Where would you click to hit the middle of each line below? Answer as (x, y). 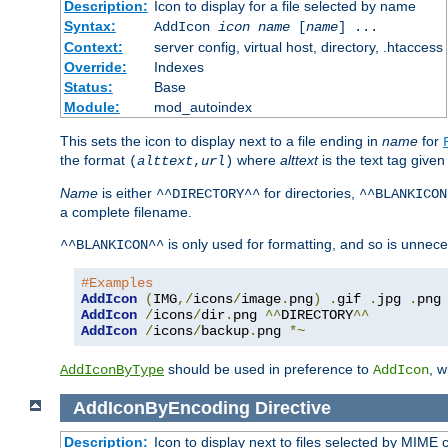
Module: (91, 106)
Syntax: (89, 25)
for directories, (309, 192)
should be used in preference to (268, 368)
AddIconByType (112, 369)
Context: (93, 46)
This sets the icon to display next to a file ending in (221, 140)
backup (225, 330)
